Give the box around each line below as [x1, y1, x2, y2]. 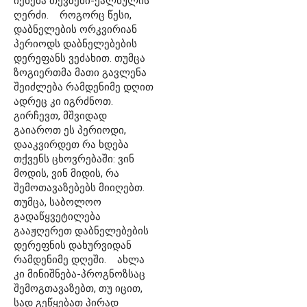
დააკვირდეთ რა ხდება [14, 138, 129, 151]
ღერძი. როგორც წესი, [14, 8, 132, 21]
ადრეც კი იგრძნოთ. [14, 95, 113, 108]
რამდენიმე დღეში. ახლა [14, 253, 145, 266]
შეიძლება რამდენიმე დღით [14, 80, 153, 93]
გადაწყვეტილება [14, 210, 101, 223]
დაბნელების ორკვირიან [14, 23, 137, 36]
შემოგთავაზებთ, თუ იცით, [14, 282, 143, 295]
